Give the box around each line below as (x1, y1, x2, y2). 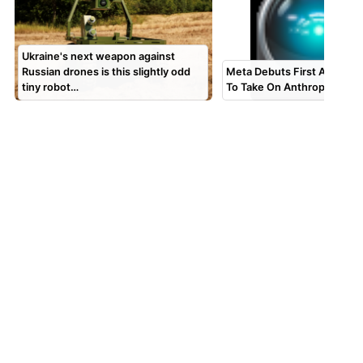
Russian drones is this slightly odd (22, 66, 191, 79)
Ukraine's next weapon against (22, 50, 176, 63)
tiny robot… (22, 81, 79, 94)
